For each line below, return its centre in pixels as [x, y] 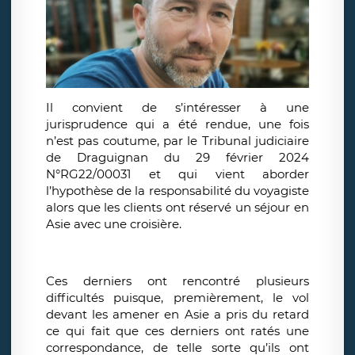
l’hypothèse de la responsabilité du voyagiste [177, 191]
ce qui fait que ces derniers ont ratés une [177, 331]
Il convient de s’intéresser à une [177, 108]
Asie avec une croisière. [114, 224]
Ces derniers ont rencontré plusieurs [177, 281]
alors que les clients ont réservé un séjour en [177, 208]
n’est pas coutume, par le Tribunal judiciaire [177, 141]
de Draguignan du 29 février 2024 [177, 158]
